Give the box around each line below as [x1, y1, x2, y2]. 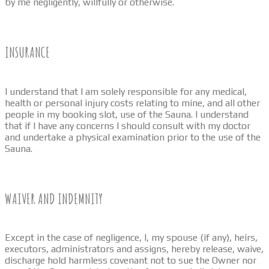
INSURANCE [5, 43, 50, 62]
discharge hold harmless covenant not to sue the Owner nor [5, 254, 256, 266]
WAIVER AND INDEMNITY [5, 189, 103, 208]
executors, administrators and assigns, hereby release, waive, [5, 243, 264, 255]
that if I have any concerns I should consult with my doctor [5, 119, 250, 131]
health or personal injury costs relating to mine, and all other [5, 97, 260, 109]
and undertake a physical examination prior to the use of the [5, 131, 261, 143]
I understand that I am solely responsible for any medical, [5, 85, 247, 97]
